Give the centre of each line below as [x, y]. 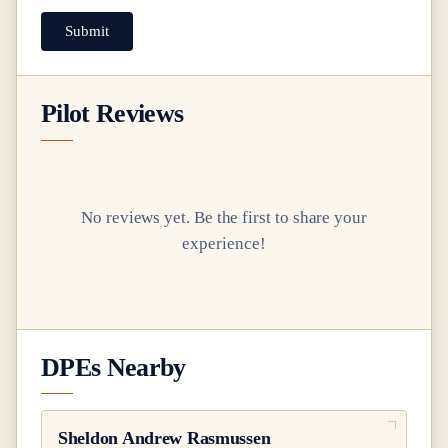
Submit [87, 31]
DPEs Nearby [113, 366]
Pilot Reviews [112, 113]
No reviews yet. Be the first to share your [224, 217]
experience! [224, 243]
